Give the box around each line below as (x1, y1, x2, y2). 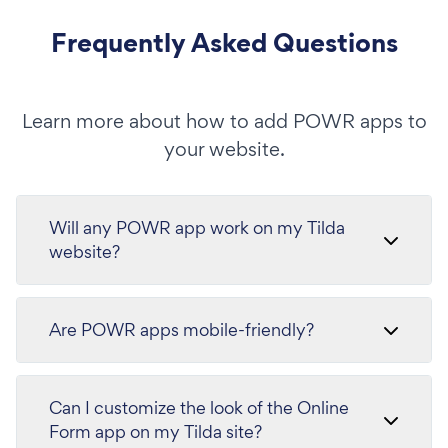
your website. (163, 136, 285, 162)
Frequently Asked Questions (50, 24, 398, 61)
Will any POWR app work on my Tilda (49, 216, 345, 239)
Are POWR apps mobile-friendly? (49, 318, 314, 341)
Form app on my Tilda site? (49, 420, 262, 443)
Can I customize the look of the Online (49, 396, 349, 419)
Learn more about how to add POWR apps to (21, 108, 427, 134)
